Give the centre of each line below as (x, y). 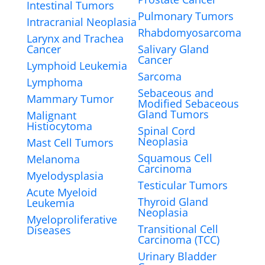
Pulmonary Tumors (185, 16)
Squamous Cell (175, 158)
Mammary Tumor (70, 98)
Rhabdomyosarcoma (189, 32)
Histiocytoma (59, 126)
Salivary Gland (173, 49)
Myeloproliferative (72, 219)
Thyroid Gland (173, 201)
